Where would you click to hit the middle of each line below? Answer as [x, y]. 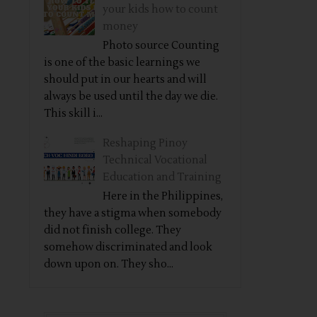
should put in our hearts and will [125, 79]
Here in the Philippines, [163, 196]
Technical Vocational [155, 160]
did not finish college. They [113, 230]
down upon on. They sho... [109, 264]
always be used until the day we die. [131, 96]
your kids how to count [160, 9]
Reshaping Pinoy [145, 143]
